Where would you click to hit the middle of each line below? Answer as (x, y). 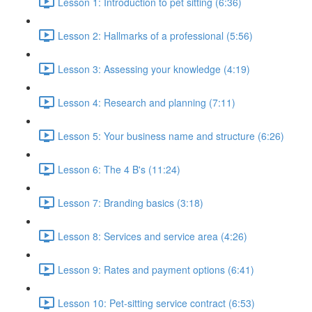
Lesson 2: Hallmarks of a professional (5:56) (155, 35)
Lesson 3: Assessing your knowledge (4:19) (154, 69)
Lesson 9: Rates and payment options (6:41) (156, 269)
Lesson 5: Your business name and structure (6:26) (171, 135)
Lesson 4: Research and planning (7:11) (147, 102)
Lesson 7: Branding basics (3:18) (131, 202)
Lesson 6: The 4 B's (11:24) (119, 169)
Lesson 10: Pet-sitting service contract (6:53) (156, 303)
